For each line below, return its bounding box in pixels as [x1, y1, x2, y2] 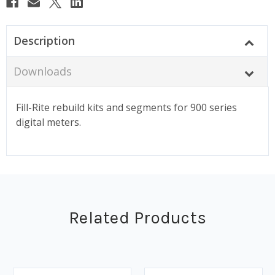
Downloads [13, 63, 72, 79]
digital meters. [16, 115, 81, 129]
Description [13, 33, 75, 48]
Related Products [69, 207, 206, 228]
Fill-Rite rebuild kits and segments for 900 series [16, 100, 237, 114]
